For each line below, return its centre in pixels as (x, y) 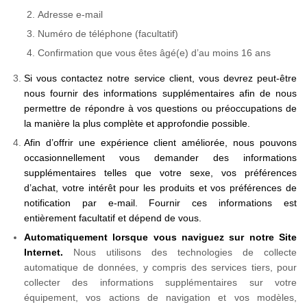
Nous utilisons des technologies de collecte (180, 252)
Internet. (44, 252)
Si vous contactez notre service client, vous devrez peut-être (160, 78)
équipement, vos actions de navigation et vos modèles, (160, 297)
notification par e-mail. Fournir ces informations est (160, 203)
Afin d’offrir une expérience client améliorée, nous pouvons (160, 143)
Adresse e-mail (70, 14)
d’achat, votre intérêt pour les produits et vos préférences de (160, 188)
